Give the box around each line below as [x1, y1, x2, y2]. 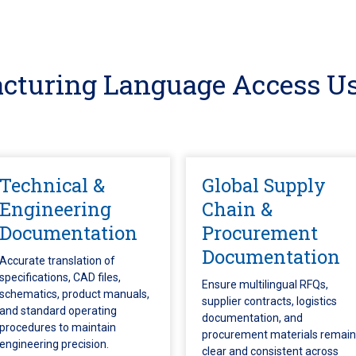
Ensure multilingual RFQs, [202, 278, 328, 291]
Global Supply [202, 172, 326, 197]
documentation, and [202, 311, 303, 324]
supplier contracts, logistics [202, 295, 337, 308]
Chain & [202, 196, 273, 221]
